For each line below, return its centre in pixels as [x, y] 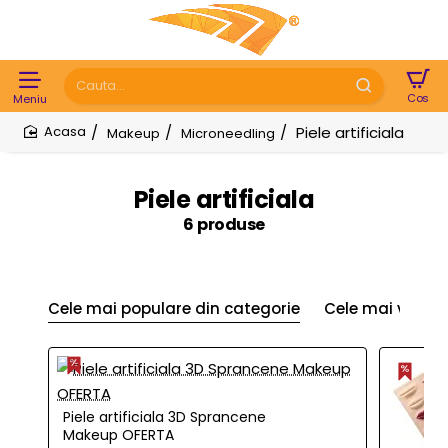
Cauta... [91, 94]
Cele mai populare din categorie [174, 308]
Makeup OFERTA [118, 434]
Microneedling [228, 133]
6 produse [224, 224]
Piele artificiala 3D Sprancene [164, 416]
